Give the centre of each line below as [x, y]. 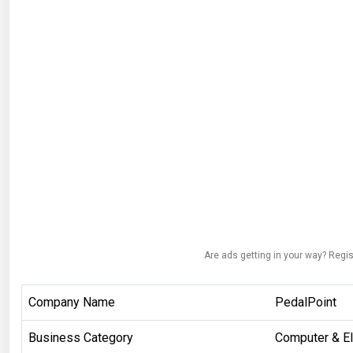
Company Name [72, 302]
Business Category [81, 337]
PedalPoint [306, 302]
